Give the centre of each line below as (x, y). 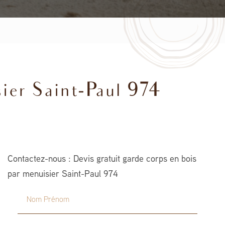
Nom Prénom (41, 194)
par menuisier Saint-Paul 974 (63, 175)
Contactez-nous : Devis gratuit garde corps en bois (102, 159)
